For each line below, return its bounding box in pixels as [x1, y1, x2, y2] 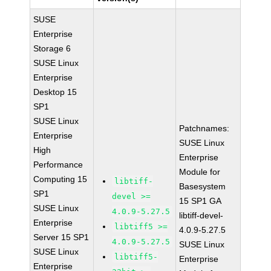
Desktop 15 [33, 87, 77, 97]
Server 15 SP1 [33, 232, 90, 242]
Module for [179, 167, 221, 177]
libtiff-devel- [179, 211, 224, 220]
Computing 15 [33, 174, 88, 184]
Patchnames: [179, 123, 230, 133]
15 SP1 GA [179, 196, 222, 206]
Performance [33, 160, 83, 169]
